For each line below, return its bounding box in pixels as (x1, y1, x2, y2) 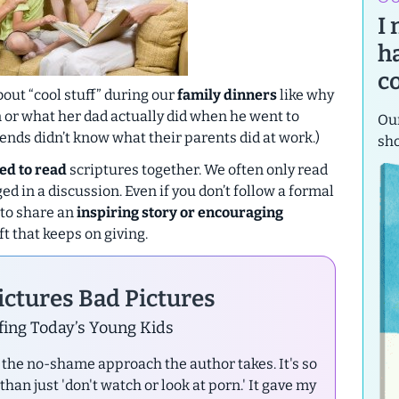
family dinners (177, 85, 277, 103)
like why (277, 85, 334, 103)
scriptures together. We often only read (67, 160, 328, 178)
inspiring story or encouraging (77, 203, 283, 221)
